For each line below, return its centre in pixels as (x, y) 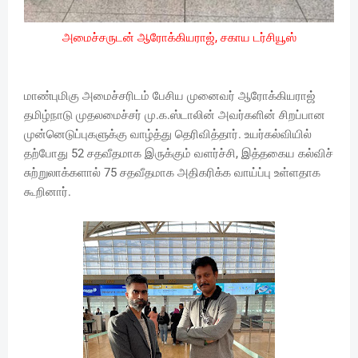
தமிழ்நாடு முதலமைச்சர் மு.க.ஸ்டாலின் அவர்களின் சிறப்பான (175, 115)
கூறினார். (49, 192)
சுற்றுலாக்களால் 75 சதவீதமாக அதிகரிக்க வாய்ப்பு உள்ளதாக (172, 173)
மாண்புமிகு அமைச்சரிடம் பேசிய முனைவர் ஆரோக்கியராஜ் (170, 96)
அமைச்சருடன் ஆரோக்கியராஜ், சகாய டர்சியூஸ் (179, 38)
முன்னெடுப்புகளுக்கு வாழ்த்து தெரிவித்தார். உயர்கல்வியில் (168, 135)
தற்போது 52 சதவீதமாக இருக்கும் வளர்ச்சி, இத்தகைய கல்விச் (179, 154)
